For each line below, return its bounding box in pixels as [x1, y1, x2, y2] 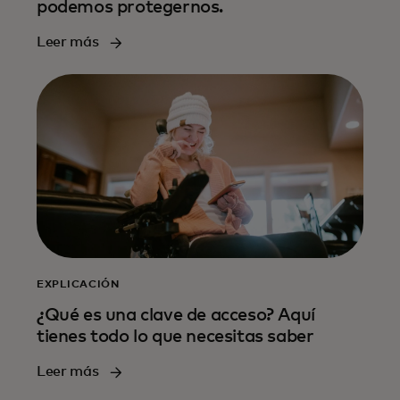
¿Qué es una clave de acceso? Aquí [37, 306, 315, 325]
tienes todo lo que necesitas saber [37, 328, 314, 346]
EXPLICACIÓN [37, 279, 120, 291]
